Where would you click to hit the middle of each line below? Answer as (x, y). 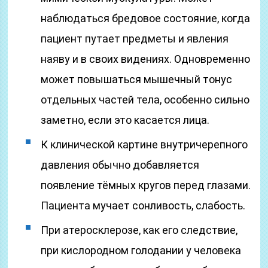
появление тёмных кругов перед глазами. (146, 185)
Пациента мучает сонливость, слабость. (143, 205)
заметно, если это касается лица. (125, 120)
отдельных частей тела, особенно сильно (145, 100)
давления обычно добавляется (120, 165)
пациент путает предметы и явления (135, 39)
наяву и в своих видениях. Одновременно (146, 59)
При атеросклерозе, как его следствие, (139, 230)
